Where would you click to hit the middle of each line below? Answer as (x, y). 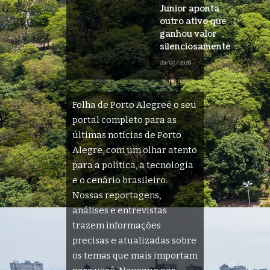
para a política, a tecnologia (133, 165)
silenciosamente (195, 46)
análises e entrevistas (120, 210)
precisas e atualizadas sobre (134, 240)
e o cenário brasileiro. (120, 180)
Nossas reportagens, (117, 195)
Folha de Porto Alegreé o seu (134, 105)
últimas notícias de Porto (127, 135)
